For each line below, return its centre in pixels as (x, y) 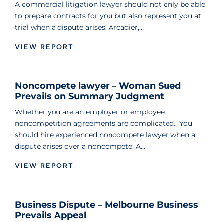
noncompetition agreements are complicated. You (104, 124)
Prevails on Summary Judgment (89, 96)
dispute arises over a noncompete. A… (80, 146)
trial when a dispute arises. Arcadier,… (79, 28)
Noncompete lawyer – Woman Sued (98, 86)
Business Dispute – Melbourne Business (107, 205)
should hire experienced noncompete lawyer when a (105, 135)
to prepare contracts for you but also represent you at (108, 16)
